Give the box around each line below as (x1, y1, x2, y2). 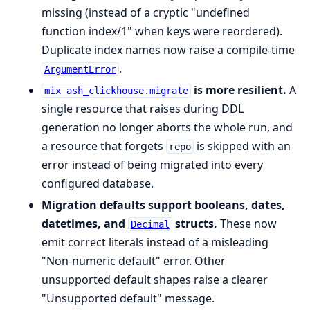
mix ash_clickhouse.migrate (44, 84, 188, 96)
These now (217, 215, 277, 231)
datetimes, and (42, 215, 128, 231)
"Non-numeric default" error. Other (42, 253, 226, 268)
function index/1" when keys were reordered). (42, 23, 282, 39)
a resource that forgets (42, 138, 166, 154)
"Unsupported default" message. (42, 290, 215, 306)
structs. (172, 215, 217, 231)
